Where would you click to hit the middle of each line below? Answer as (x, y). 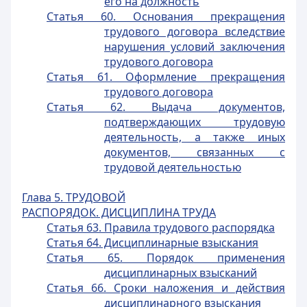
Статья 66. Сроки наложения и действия (166, 288)
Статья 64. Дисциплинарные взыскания (152, 243)
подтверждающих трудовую (195, 122)
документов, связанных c (195, 152)
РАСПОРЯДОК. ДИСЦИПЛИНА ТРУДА (119, 212)
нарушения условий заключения (195, 47)
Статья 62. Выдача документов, (166, 107)
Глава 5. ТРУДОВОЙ (74, 197)
